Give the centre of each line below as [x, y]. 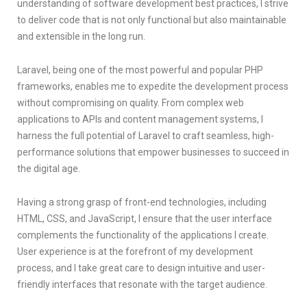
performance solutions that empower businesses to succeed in [153, 152]
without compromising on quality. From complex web [131, 102]
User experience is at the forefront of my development [135, 251]
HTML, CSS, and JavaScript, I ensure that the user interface [145, 218]
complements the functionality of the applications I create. [143, 235]
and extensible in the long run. [81, 36]
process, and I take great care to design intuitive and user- [141, 268]
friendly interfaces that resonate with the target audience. [142, 284]
